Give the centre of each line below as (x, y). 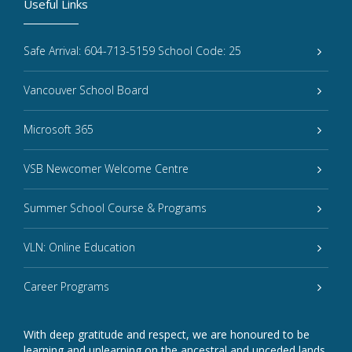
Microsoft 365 (59, 130)
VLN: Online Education (79, 247)
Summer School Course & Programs (115, 208)
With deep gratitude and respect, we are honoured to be (167, 335)
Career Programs (66, 287)
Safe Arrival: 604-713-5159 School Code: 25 (132, 51)
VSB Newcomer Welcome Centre (106, 169)
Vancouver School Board (86, 90)
